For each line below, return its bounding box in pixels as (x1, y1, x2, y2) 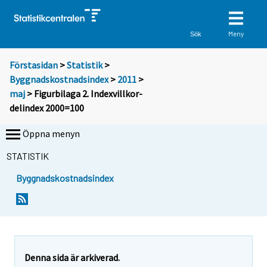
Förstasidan (10, 59, 58, 72)
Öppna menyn (23, 128, 80, 140)
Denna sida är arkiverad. (24, 251, 120, 263)
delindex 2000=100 (10, 102, 84, 114)
